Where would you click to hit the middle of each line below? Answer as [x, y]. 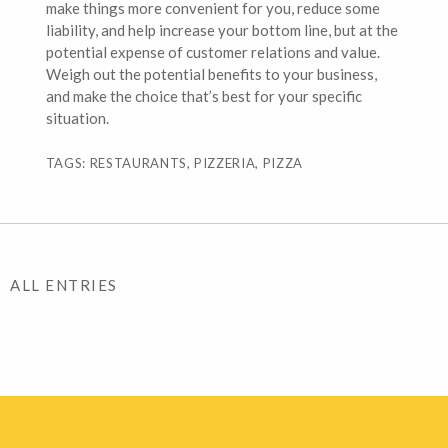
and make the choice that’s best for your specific [203, 96]
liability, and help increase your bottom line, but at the [221, 30]
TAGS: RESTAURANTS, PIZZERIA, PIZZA [174, 163]
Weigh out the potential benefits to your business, [211, 74]
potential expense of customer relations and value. [212, 52]
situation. [77, 118]
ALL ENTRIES [64, 285]
